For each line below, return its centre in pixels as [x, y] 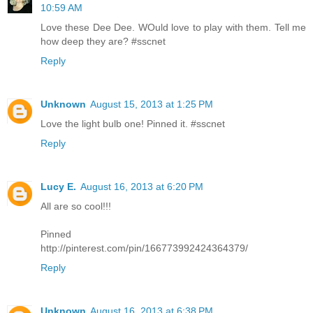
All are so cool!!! [76, 206]
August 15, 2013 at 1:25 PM [152, 104]
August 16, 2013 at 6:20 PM [142, 186]
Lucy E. [58, 186]
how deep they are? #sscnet [103, 41]
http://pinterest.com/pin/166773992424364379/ [144, 248]
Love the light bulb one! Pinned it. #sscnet [133, 123]
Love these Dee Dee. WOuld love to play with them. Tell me [173, 27]
